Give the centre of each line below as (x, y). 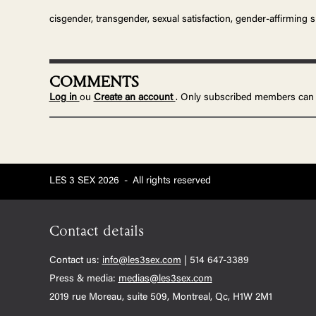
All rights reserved (171, 182)
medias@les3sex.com (165, 280)
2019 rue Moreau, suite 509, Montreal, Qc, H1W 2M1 (160, 298)
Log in (64, 98)
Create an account (134, 98)
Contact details (96, 232)
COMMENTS (94, 83)
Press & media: (84, 280)
